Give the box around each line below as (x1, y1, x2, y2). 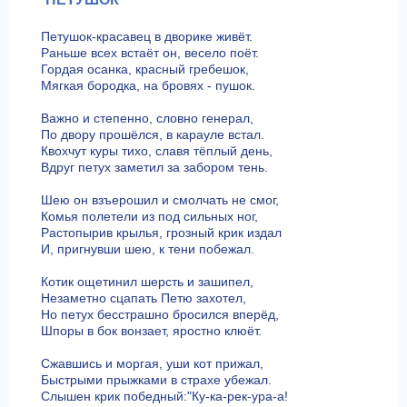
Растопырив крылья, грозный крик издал (40, 224, 282, 240)
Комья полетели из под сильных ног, (40, 208, 258, 223)
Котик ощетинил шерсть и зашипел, (40, 273, 253, 289)
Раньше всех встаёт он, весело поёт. (40, 45, 259, 60)
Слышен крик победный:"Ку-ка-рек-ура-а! (40, 388, 288, 403)
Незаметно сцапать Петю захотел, (40, 290, 246, 305)
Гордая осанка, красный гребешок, (40, 61, 249, 76)
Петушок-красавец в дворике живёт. (40, 28, 253, 44)
